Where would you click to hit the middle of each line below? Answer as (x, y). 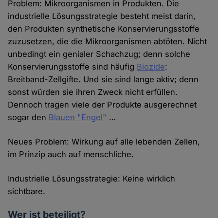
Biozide (151, 67)
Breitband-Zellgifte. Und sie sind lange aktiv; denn (103, 80)
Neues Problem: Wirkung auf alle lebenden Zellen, (104, 142)
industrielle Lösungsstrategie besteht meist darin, (102, 16)
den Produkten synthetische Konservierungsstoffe (104, 29)
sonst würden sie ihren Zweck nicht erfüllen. (93, 92)
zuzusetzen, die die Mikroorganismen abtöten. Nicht (108, 42)
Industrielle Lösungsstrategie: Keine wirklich (92, 179)
